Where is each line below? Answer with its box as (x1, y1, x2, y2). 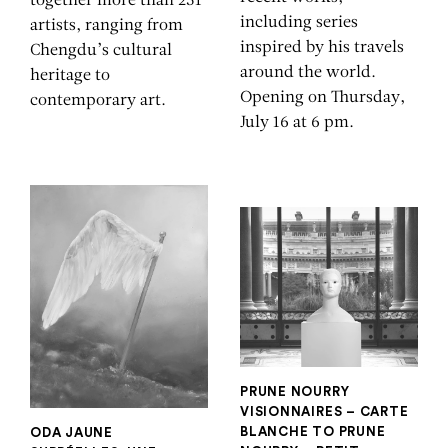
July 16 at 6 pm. (240, 115, 354, 132)
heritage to (30, 67, 110, 84)
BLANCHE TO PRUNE (240, 425, 386, 439)
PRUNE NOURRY (240, 385, 350, 399)
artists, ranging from (30, 17, 183, 34)
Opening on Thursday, (240, 90, 405, 107)
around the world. (240, 65, 376, 82)
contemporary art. (30, 92, 166, 109)
